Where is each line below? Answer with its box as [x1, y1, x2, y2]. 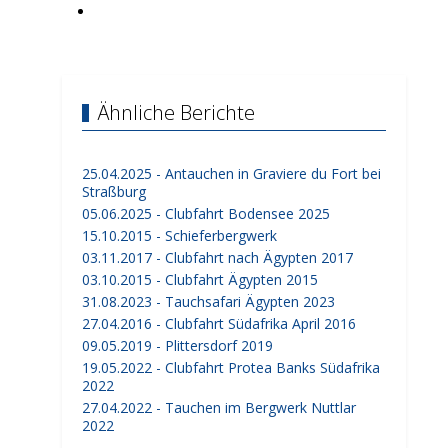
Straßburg [82, 182, 146, 201]
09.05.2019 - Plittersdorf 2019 [82, 336, 273, 355]
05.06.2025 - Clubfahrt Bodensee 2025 [82, 204, 330, 223]
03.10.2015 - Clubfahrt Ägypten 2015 [82, 270, 318, 289]
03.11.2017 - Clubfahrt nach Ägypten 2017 [82, 248, 353, 267]
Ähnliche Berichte [97, 99, 255, 126]
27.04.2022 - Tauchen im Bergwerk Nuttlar [82, 398, 356, 417]
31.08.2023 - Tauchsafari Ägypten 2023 [82, 292, 335, 311]
